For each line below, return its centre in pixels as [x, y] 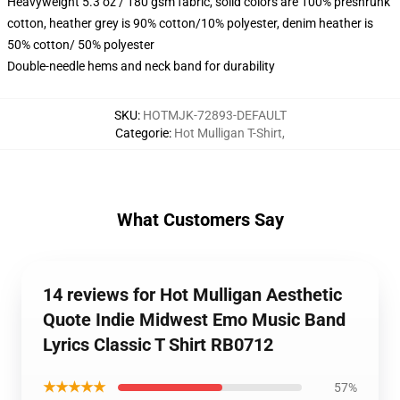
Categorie [142, 133]
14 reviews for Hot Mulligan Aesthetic [192, 295]
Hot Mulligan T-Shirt [228, 133]
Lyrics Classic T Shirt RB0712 [158, 345]
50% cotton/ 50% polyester [81, 45]
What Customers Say [200, 220]
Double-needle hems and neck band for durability [141, 66]
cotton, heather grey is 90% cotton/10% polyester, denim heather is [190, 23]
